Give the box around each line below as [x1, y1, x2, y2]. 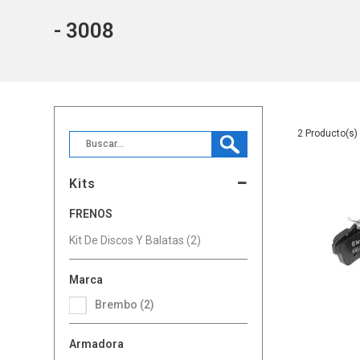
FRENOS [76, 207, 113, 220]
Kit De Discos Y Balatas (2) [69, 233, 202, 247]
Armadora [69, 337, 125, 350]
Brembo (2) [102, 297, 155, 311]
